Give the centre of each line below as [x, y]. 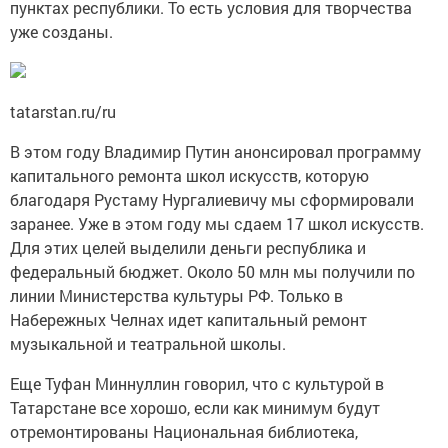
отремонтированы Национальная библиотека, [184, 432]
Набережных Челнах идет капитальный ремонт [188, 320]
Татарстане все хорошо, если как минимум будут [195, 408]
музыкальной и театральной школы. [150, 344]
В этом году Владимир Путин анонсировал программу [215, 152]
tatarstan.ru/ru [63, 112]
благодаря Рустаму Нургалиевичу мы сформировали [212, 200]
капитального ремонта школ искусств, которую [189, 176]
